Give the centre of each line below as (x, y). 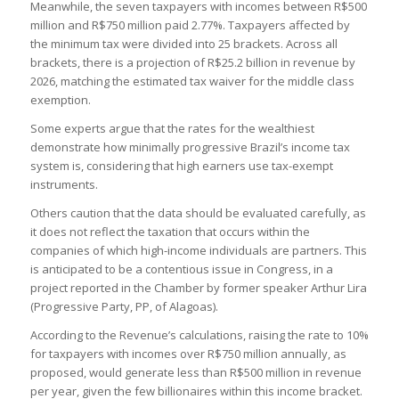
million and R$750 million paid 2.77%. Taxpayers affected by (190, 25)
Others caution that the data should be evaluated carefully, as (198, 213)
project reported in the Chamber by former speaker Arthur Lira (198, 288)
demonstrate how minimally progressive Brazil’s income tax (190, 147)
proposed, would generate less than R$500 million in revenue (195, 373)
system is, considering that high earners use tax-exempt (181, 166)
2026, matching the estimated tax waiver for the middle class (192, 81)
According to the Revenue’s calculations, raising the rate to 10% (199, 335)
